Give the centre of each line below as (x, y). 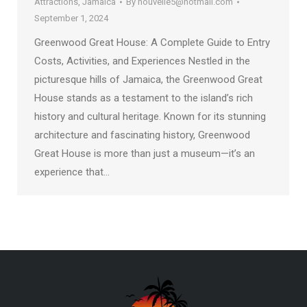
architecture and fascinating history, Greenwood (142, 135)
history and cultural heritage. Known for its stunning (150, 116)
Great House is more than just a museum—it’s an (145, 153)
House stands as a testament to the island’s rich (144, 98)
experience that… (72, 172)
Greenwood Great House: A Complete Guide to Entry (152, 42)
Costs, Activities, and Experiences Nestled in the (142, 61)
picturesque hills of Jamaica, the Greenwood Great (148, 79)
